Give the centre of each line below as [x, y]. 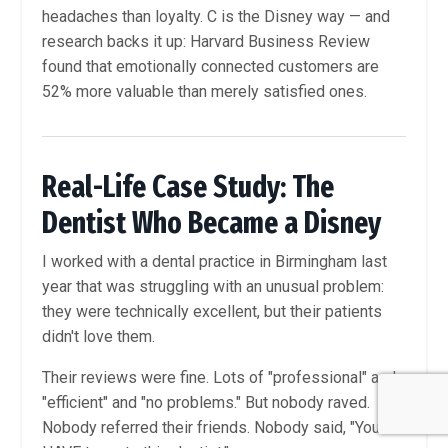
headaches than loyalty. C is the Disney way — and [216, 17]
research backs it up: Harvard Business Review [206, 42]
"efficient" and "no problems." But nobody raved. [206, 403]
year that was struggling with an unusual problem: [213, 287]
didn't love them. [98, 337]
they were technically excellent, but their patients [212, 312]
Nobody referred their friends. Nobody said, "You [211, 428]
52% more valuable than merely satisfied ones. [204, 92]
